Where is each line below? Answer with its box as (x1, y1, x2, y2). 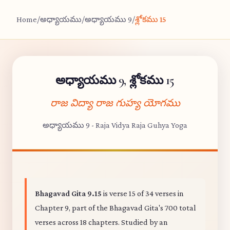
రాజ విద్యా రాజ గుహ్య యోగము (50, 97, 180, 109)
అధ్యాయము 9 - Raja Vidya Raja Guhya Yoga (43, 121, 187, 129)
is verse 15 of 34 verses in (102, 189, 184, 198)
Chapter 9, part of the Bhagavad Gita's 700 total (35, 203, 196, 212)
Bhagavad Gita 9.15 (35, 189, 102, 198)
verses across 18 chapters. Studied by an (35, 218, 168, 226)
